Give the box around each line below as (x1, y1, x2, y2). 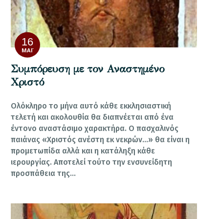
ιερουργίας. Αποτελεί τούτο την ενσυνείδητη (11, 157, 173, 167)
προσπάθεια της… (11, 168, 76, 178)
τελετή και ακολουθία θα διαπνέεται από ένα (11, 112, 174, 122)
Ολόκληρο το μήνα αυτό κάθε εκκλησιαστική (11, 101, 172, 110)
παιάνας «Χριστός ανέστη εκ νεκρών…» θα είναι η (11, 134, 190, 144)
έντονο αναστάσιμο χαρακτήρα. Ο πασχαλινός (11, 123, 179, 133)
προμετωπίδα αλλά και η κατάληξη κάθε (11, 146, 155, 155)
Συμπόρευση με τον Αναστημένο (11, 62, 165, 75)
